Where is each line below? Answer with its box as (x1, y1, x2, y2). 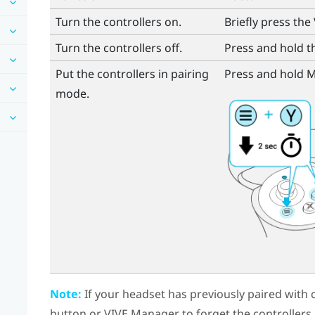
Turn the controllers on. (55, 13, 181, 30)
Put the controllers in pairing (55, 65, 209, 82)
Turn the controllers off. (55, 39, 182, 56)
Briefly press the (224, 13, 314, 30)
